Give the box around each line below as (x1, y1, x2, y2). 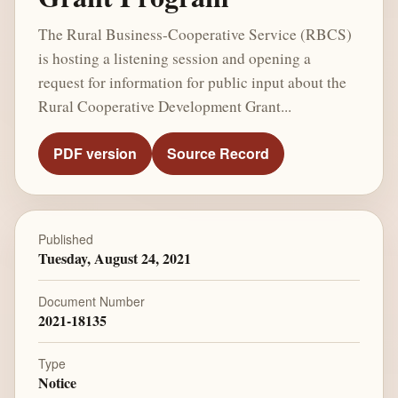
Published (37, 230, 93, 249)
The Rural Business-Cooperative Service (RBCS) (37, 23, 352, 44)
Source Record (166, 143, 269, 164)
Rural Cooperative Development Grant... (37, 95, 291, 116)
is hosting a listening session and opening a (37, 47, 311, 68)
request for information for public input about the (37, 71, 346, 92)
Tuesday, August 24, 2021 (37, 248, 191, 269)
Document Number (37, 291, 145, 310)
